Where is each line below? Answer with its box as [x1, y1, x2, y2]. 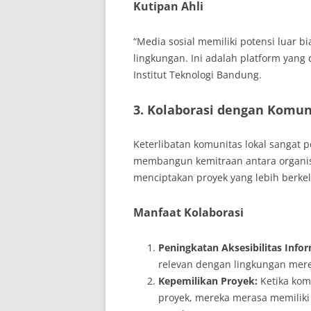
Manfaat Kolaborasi [133, 205, 244, 220]
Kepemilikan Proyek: [158, 274, 258, 287]
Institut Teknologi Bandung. [133, 68, 262, 81]
